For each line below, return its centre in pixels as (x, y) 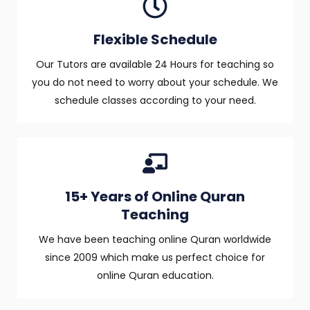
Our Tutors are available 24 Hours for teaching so (155, 65)
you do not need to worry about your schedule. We (155, 83)
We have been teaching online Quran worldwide (155, 240)
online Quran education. (155, 276)
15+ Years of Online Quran (155, 197)
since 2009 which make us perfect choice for (155, 258)
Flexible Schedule (155, 40)
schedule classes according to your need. (155, 101)
